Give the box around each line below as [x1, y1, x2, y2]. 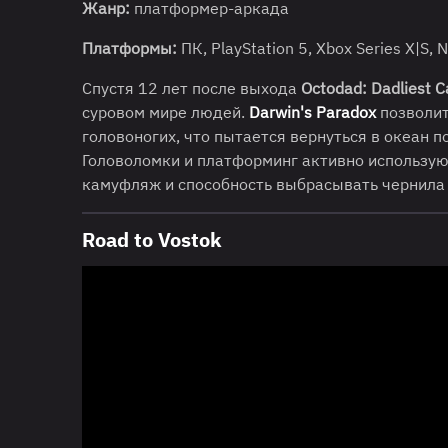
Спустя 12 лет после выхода [82, 77, 301, 98]
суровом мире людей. [82, 101, 249, 122]
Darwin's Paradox [249, 101, 376, 122]
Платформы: [82, 37, 177, 58]
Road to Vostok [82, 225, 222, 253]
